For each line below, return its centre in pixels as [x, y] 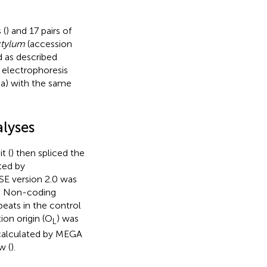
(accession [48, 44]
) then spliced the [47, 153]
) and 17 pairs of [38, 30]
